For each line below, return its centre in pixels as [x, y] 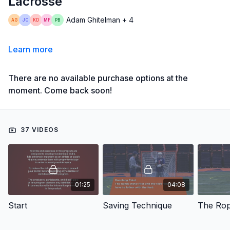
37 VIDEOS [39, 129]
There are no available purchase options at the [98, 78]
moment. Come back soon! [60, 90]
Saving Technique [138, 205]
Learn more [31, 49]
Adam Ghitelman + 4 [100, 20]
